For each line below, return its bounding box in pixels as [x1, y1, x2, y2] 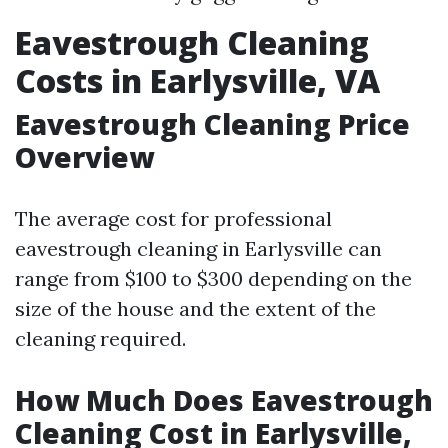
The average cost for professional [15, 206, 332, 231]
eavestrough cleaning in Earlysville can [15, 236, 382, 261]
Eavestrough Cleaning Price [15, 105, 410, 143]
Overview [15, 138, 154, 176]
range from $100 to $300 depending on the [15, 266, 412, 291]
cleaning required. [15, 326, 186, 351]
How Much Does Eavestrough [15, 381, 433, 419]
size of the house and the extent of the [15, 296, 376, 321]
